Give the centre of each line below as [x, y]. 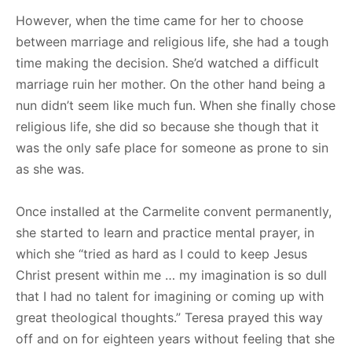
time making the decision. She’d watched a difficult [167, 62]
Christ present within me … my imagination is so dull [171, 275]
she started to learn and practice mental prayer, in [165, 232]
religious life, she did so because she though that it [167, 126]
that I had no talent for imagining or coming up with [170, 296]
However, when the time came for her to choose [159, 20]
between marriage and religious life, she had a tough [172, 41]
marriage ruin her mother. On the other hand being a [170, 84]
